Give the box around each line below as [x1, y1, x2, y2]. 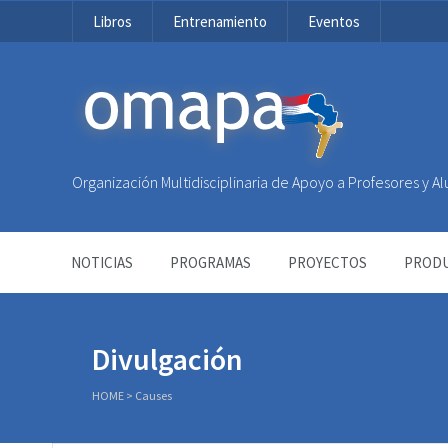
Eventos [308, 12, 360, 31]
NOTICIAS [71, 253, 133, 272]
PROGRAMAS [170, 253, 251, 272]
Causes [135, 388, 172, 403]
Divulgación [92, 340, 243, 378]
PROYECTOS [288, 253, 367, 272]
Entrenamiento [173, 12, 267, 31]
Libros [93, 12, 132, 31]
